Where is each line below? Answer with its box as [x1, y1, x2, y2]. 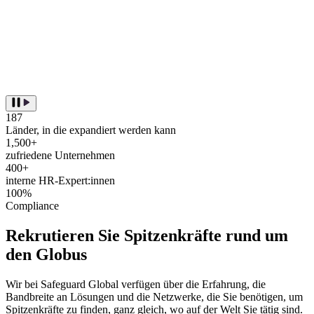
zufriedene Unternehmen [6, 149, 115, 161]
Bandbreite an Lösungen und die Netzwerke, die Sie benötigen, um [6, 290, 303, 303]
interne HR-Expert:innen [6, 174, 115, 186]
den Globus [6, 245, 87, 264]
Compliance [6, 199, 59, 212]
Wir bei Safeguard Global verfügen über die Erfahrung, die [6, 278, 266, 290]
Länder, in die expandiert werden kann [6, 123, 176, 136]
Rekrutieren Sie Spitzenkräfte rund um [6, 226, 288, 245]
